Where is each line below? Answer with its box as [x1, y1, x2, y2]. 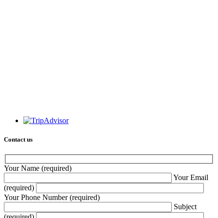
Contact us [4, 136, 33, 144]
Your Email [173, 173, 208, 182]
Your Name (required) [4, 163, 72, 172]
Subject [174, 202, 197, 211]
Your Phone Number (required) [4, 193, 100, 201]
